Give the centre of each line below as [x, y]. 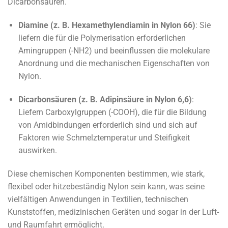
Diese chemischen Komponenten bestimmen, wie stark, [106, 174]
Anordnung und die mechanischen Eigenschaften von [114, 63]
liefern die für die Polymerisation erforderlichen [102, 38]
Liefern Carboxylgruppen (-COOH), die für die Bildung [112, 112]
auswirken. [37, 150]
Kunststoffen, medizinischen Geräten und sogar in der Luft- [113, 212]
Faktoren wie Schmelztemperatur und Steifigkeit [104, 137]
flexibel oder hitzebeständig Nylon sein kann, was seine [106, 186]
